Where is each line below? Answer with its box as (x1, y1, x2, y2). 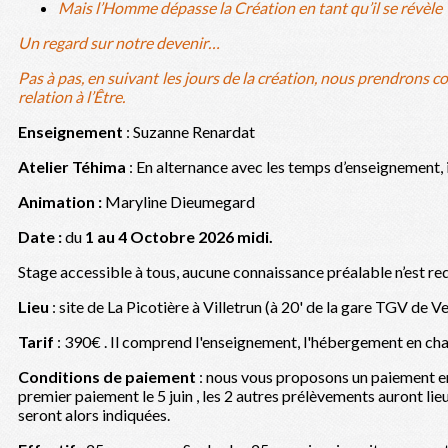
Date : (18, 227, 65, 246)
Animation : (18, 192, 102, 211)
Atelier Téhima (18, 157, 126, 176)
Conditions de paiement (18, 367, 199, 386)
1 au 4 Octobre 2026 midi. (85, 227, 273, 246)
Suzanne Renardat (133, 122, 255, 141)
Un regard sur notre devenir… (18, 33, 220, 52)
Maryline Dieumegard (102, 192, 255, 211)
